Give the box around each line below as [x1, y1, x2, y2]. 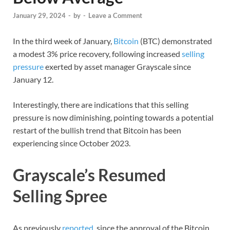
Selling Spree [13, 186, 107, 206]
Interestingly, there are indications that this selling [13, 100, 188, 110]
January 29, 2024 [13, 11, 66, 20]
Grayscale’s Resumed [13, 165, 166, 185]
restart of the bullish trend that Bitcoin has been [13, 125, 181, 136]
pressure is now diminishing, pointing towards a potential [13, 112, 214, 123]
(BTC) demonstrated [139, 36, 212, 46]
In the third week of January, [13, 36, 113, 46]
